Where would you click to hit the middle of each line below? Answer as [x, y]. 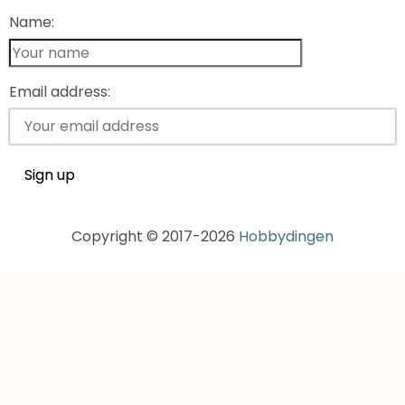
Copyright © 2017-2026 [155, 237]
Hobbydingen [286, 237]
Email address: [60, 91]
